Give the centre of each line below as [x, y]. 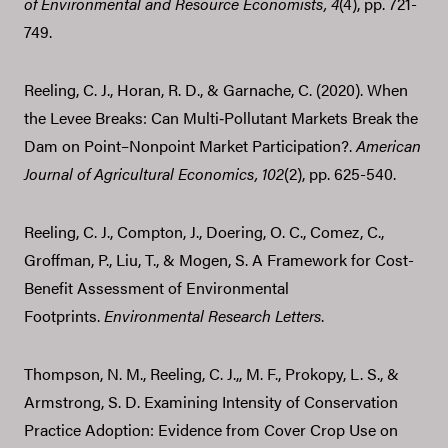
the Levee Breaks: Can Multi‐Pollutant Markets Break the [221, 117]
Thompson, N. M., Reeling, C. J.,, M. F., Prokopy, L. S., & [211, 373]
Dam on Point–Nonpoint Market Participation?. [190, 145]
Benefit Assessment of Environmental [156, 287]
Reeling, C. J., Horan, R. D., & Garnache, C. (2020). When [216, 89]
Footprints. [64, 315]
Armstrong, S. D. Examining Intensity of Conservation [211, 401]
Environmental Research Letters [212, 315]
